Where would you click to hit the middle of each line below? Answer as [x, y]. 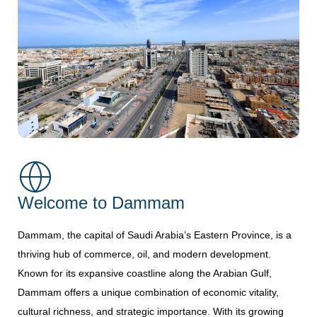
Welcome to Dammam [101, 203]
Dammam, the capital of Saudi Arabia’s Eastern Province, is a [155, 235]
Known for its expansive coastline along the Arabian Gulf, [145, 273]
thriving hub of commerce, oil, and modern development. [144, 254]
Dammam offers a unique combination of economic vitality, [148, 293]
